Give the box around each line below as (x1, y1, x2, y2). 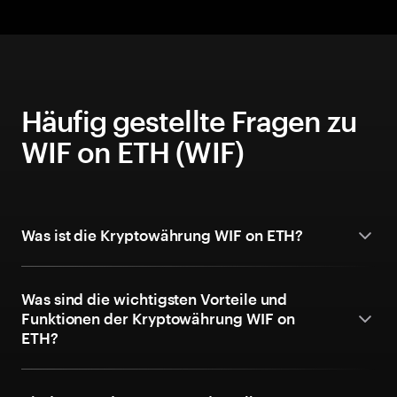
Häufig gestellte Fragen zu (21, 105, 357, 137)
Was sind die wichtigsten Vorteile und (21, 290, 288, 307)
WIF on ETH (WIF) (21, 136, 244, 168)
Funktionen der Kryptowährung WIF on (21, 309, 295, 327)
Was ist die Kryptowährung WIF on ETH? (21, 226, 304, 244)
